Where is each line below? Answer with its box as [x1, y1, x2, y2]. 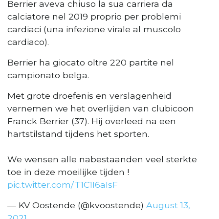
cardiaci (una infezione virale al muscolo [7, 24, 181, 35]
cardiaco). [7, 37, 49, 47]
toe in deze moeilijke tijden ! [7, 167, 129, 177]
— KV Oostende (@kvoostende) [7, 200, 146, 211]
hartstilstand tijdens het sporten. [7, 129, 149, 139]
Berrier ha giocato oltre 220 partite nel [7, 57, 174, 68]
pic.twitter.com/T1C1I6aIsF [7, 179, 118, 190]
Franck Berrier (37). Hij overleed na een [7, 116, 176, 127]
